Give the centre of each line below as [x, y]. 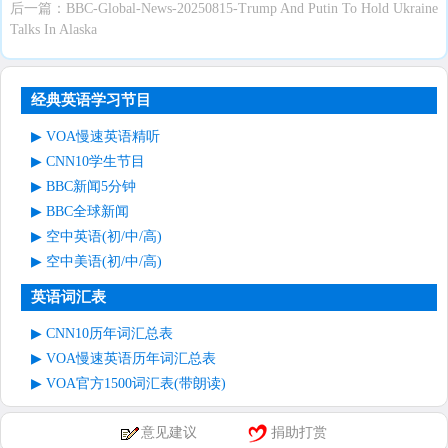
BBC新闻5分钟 [91, 186]
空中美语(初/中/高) [104, 261]
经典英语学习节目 [91, 100]
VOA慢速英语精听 [103, 136]
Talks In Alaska [53, 29]
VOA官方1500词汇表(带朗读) [136, 383]
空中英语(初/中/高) [104, 236]
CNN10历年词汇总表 [109, 333]
